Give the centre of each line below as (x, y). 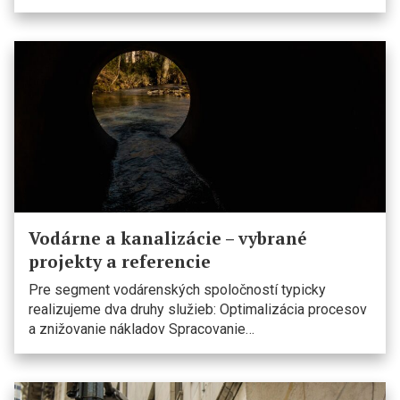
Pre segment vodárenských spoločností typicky (177, 290)
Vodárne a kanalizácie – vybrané (168, 238)
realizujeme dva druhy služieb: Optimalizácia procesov (198, 309)
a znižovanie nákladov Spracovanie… (142, 329)
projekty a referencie (120, 261)
